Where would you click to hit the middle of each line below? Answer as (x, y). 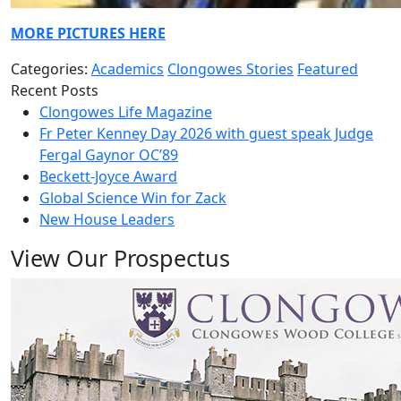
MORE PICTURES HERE (88, 33)
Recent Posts (55, 90)
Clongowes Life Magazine (126, 112)
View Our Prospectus (120, 258)
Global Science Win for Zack (133, 198)
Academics (128, 69)
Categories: (51, 69)
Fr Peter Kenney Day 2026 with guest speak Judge (206, 133)
